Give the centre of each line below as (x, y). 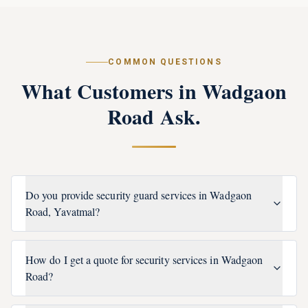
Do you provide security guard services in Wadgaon (139, 195)
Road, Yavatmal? (63, 211)
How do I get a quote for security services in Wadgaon (144, 260)
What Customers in (112, 91)
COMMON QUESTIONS (165, 62)
